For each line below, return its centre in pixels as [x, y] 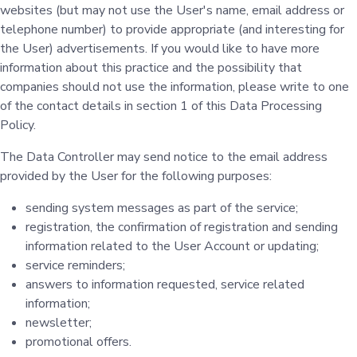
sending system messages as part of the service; [162, 208]
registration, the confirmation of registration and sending [182, 227]
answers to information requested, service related [165, 284]
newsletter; [59, 323]
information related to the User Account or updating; [172, 246]
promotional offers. [78, 342]
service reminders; [75, 265]
